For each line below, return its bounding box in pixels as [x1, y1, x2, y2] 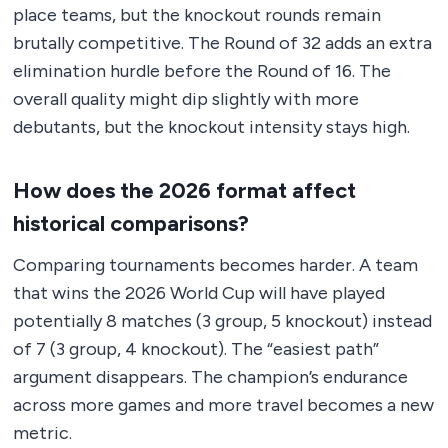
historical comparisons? [13, 210, 249, 238]
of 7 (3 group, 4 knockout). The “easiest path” [13, 338, 379, 361]
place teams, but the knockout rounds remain [13, 4, 381, 27]
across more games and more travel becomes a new [13, 394, 434, 417]
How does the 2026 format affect [13, 177, 356, 205]
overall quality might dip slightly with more [13, 88, 359, 111]
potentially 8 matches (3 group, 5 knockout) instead [13, 310, 432, 333]
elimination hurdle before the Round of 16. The [13, 60, 391, 83]
